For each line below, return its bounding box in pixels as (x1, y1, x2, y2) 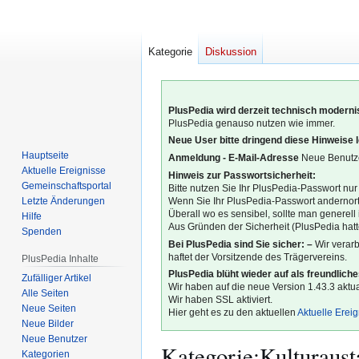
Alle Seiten (22, 287, 70, 299)
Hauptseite (22, 149, 70, 161)
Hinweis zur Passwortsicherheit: (168, 170, 317, 180)
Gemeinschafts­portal (22, 179, 112, 192)
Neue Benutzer (22, 333, 88, 345)
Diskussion (205, 46, 256, 58)
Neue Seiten (22, 302, 77, 314)
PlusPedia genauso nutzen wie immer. (168, 118, 336, 128)
